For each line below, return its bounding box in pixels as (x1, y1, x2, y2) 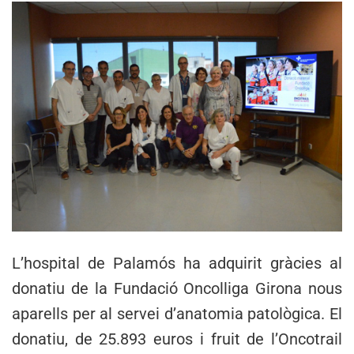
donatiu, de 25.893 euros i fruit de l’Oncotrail (12, 329, 342, 348)
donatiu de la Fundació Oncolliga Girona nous (12, 278, 342, 298)
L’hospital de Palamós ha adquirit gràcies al (12, 253, 342, 273)
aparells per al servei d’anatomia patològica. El (12, 303, 342, 323)
